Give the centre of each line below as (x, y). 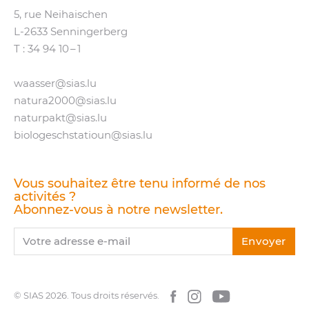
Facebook (199, 296)
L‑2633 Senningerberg (71, 32)
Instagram (225, 296)
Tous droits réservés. (115, 296)
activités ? (45, 197)
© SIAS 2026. (42, 296)
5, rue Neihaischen (61, 15)
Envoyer (263, 242)
